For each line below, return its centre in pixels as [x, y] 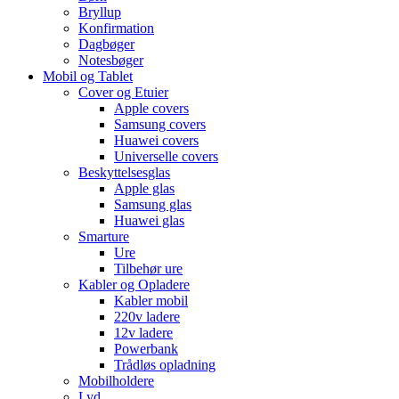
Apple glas [144, 188]
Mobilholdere [116, 380]
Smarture [104, 236]
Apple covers [151, 108]
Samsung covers [160, 124]
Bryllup [100, 12]
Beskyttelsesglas [124, 172]
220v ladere [147, 316]
